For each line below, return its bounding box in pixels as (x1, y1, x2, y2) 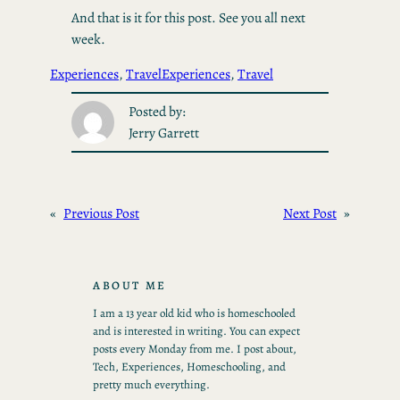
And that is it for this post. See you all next (71, 7, 305, 27)
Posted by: (128, 102, 186, 121)
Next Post (283, 203, 337, 222)
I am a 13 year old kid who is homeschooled (93, 304, 296, 321)
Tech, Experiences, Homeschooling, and (93, 358, 286, 374)
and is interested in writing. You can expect (93, 322, 300, 338)
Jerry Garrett (128, 123, 199, 143)
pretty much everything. (93, 376, 210, 392)
